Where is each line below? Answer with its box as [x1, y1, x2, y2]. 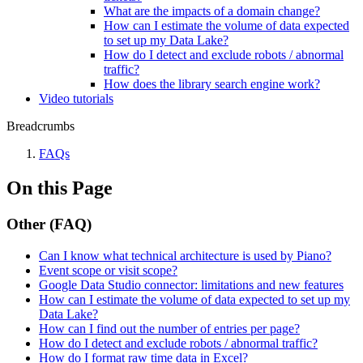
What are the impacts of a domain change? [104, 4, 320, 18]
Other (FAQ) [6, 215, 92, 233]
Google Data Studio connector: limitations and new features [39, 277, 344, 292]
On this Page [6, 177, 113, 199]
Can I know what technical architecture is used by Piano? [39, 248, 331, 263]
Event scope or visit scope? [39, 263, 177, 277]
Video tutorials [39, 92, 113, 105]
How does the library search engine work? [104, 77, 320, 91]
